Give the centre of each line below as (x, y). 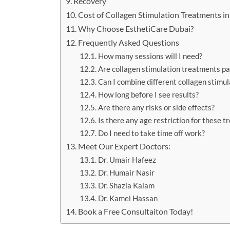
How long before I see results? (149, 95)
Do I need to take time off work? (152, 133)
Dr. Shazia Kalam (127, 186)
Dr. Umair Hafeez (127, 160)
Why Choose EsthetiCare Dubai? (136, 29)
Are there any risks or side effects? (157, 108)
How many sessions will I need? (150, 56)
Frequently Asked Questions (129, 43)
